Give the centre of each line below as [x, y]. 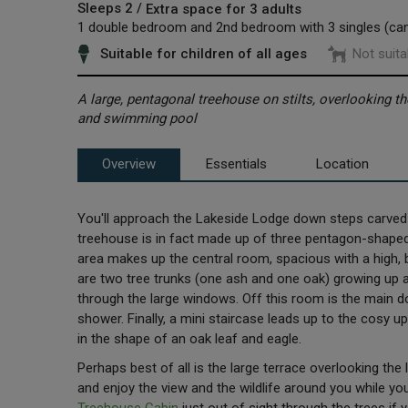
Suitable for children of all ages [203, 54]
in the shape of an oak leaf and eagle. [189, 338]
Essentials [236, 164]
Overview [128, 164]
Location [343, 164]
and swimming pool [137, 118]
